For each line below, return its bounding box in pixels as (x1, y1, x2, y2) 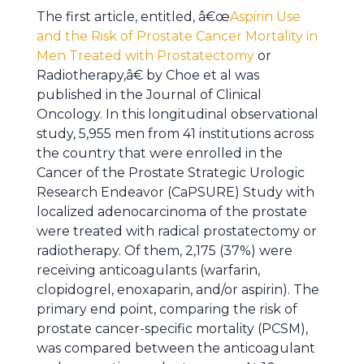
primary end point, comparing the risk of (37, 301, 297, 317)
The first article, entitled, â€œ (37, 9, 230, 24)
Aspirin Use (230, 9, 301, 24)
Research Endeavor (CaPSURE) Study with (37, 184, 314, 200)
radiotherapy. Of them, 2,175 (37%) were (37, 243, 292, 258)
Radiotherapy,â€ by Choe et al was (37, 67, 259, 83)
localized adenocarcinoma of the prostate (37, 204, 307, 219)
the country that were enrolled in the (37, 145, 283, 161)
